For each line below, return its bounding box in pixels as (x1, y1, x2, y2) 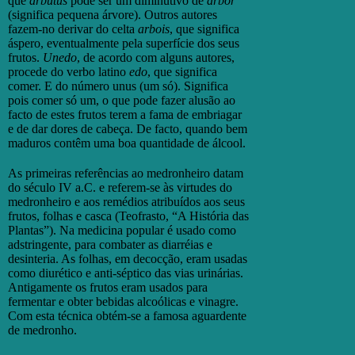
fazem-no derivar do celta (8, 21, 138, 36)
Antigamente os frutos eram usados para (8, 280, 208, 294)
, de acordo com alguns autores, (77, 50, 235, 64)
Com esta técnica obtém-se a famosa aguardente (8, 308, 246, 323)
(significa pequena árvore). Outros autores (8, 7, 217, 21)
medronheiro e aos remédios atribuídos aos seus (8, 194, 245, 208)
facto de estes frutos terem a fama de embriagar (8, 107, 242, 121)
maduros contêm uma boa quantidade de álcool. (8, 136, 246, 150)
